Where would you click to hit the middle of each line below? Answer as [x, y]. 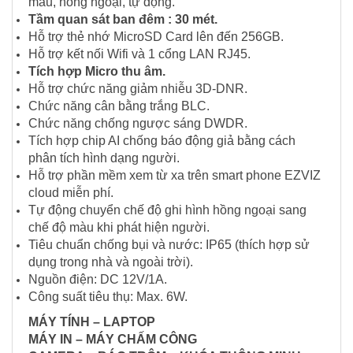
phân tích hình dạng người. [104, 158]
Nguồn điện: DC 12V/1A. [98, 280]
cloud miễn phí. [71, 193]
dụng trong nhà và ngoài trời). [111, 262]
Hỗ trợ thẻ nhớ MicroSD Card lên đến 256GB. [156, 37]
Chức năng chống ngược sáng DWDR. [138, 124]
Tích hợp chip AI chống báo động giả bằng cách [162, 141]
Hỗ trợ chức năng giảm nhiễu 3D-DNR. [138, 89]
